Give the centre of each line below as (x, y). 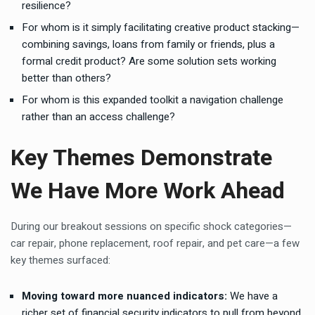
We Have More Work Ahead (148, 191)
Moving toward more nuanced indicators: (126, 296)
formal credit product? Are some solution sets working (149, 61)
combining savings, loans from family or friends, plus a (148, 44)
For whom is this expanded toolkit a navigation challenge (153, 100)
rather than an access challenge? (98, 117)
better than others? (66, 78)
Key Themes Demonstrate (141, 158)
